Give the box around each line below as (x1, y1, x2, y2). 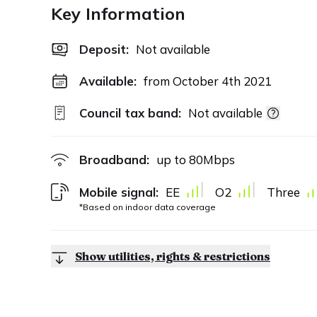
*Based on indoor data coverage (79, 201, 216, 212)
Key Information (51, 3, 185, 24)
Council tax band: (79, 105, 181, 120)
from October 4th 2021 (144, 74, 272, 88)
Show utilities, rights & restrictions (75, 248, 270, 263)
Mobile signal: (79, 184, 158, 200)
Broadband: (79, 152, 149, 167)
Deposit (79, 42, 126, 57)
